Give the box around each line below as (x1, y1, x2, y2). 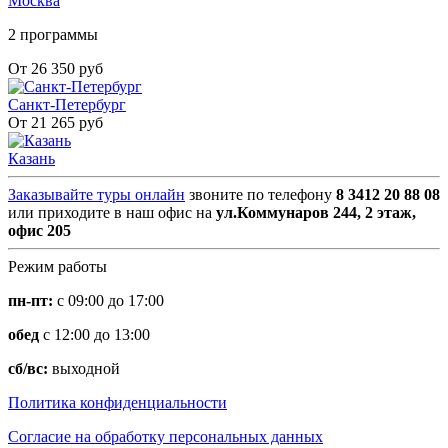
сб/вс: (8, 360, 48, 378)
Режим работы (8, 258, 107, 276)
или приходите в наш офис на (8, 204, 216, 222)
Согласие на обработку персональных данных (8, 428, 323, 446)
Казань (8, 150, 55, 168)
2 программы (8, 26, 98, 44)
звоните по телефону (185, 186, 336, 204)
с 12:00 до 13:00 (39, 326, 150, 344)
